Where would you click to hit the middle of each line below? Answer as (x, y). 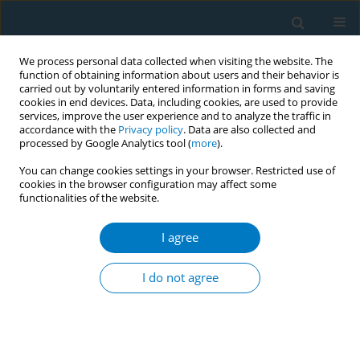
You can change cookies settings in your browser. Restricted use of (177, 171)
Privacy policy (151, 130)
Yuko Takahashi (94, 337)
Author (51, 207)
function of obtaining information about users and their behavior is (179, 75)
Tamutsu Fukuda (197, 323)
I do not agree (180, 278)
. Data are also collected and (250, 130)
